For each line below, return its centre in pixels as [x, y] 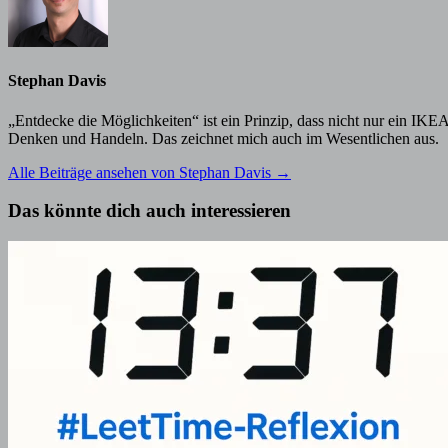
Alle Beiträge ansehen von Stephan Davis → [149, 172]
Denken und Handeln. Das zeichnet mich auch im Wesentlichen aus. [223, 138]
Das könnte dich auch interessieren [149, 211]
